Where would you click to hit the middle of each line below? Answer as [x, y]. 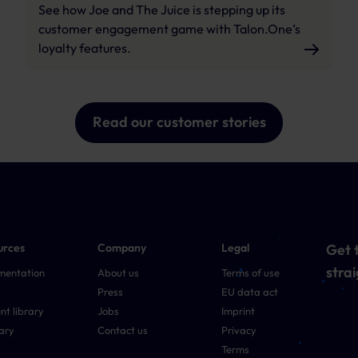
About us [118, 272]
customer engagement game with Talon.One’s [169, 28]
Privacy [239, 330]
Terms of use [250, 272]
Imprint [238, 310]
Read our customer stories [179, 122]
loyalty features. [85, 48]
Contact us [122, 330]
